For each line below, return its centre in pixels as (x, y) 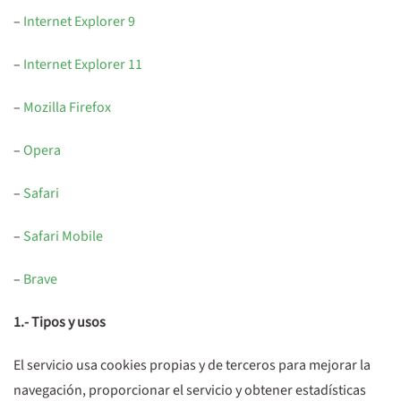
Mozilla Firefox (67, 107)
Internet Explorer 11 (81, 64)
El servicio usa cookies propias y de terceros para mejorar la (192, 365)
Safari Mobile (63, 236)
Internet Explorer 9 (78, 21)
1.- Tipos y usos (60, 322)
